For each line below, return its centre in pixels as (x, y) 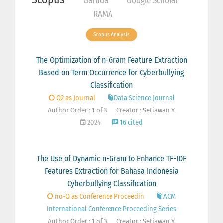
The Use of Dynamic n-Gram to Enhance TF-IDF (111, 159)
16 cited (131, 123)
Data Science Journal (144, 98)
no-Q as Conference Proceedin (99, 197)
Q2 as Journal (75, 98)
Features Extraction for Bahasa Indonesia (111, 171)
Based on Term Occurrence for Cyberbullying (111, 73)
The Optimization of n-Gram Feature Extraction (111, 60)
